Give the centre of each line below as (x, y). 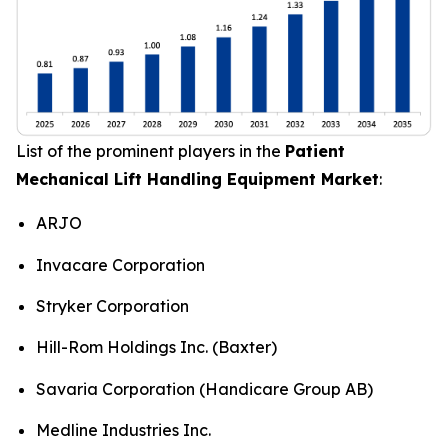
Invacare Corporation (120, 264)
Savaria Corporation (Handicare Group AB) (204, 388)
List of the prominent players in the (150, 151)
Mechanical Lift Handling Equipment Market (197, 179)
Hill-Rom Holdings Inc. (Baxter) (156, 347)
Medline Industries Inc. (123, 429)
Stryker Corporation (112, 305)
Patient (315, 151)
